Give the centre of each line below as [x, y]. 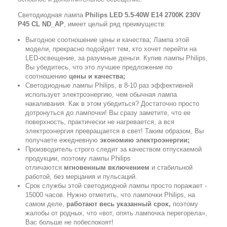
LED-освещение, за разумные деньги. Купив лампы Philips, [117, 58]
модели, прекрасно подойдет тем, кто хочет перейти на [111, 49]
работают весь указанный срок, [119, 204]
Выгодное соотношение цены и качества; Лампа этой [107, 40]
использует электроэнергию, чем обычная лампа [101, 94]
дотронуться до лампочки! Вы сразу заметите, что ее [108, 113]
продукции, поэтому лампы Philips [78, 158]
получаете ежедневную [63, 140]
